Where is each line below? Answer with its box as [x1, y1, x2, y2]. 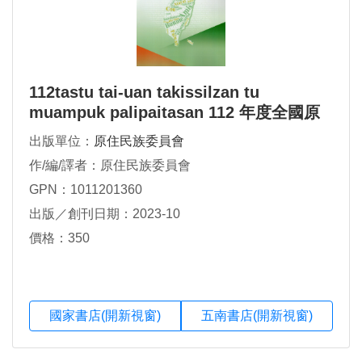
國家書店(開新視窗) [49, 309, 161, 323]
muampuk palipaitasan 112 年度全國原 [29, 103, 320, 121]
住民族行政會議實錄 [29, 123, 175, 141]
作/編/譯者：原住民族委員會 [29, 158, 191, 172]
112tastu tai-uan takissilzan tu [29, 82, 259, 101]
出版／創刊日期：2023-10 [29, 206, 180, 221]
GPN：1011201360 [29, 182, 142, 196]
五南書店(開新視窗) [201, 309, 313, 323]
